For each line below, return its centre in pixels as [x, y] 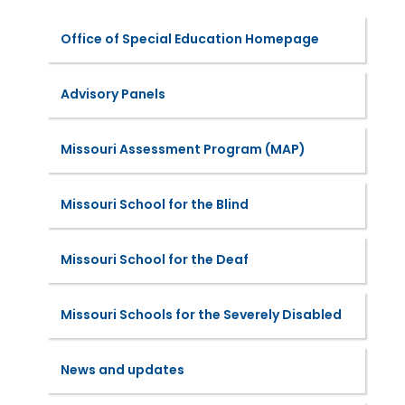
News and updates [122, 370]
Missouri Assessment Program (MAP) [183, 150]
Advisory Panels [113, 94]
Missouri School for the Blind [154, 205]
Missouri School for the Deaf [154, 260]
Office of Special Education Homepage [189, 39]
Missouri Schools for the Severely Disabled [201, 315]
